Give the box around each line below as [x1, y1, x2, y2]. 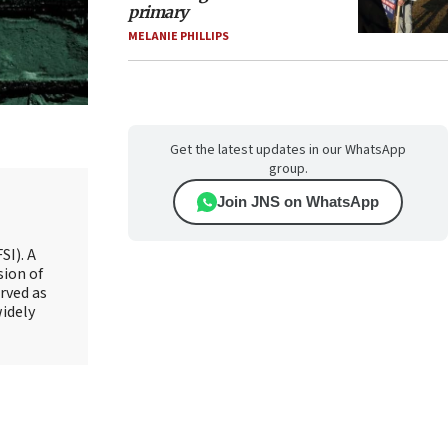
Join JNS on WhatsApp [217, 193, 379, 210]
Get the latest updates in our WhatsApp [170, 140, 406, 160]
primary [128, 2, 188, 22]
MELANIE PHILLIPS [128, 28, 229, 45]
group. [268, 159, 308, 179]
